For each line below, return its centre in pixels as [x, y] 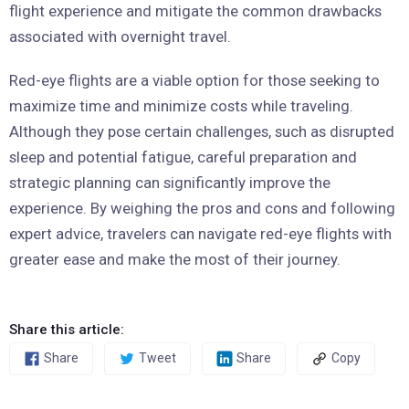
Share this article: [67, 329]
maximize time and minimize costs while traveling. [181, 105]
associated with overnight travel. [120, 36]
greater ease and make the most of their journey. [175, 259]
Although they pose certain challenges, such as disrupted [202, 131]
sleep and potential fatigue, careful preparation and [183, 157]
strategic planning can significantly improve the [170, 182]
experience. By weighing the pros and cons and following [202, 208]
